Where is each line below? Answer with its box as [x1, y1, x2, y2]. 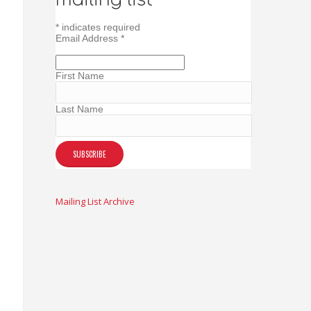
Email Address [56, 32, 121, 44]
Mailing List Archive [56, 194, 135, 208]
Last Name [56, 103, 104, 115]
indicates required [59, 21, 141, 33]
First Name [56, 69, 105, 81]
